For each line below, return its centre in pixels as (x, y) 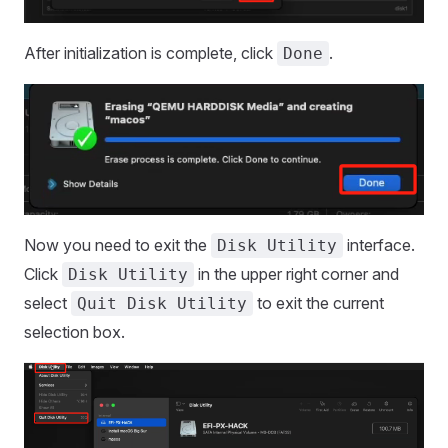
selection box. (74, 331)
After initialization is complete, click (150, 53)
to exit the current (318, 302)
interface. (379, 244)
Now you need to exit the (117, 244)
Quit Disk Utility (162, 303)
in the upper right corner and (296, 273)
